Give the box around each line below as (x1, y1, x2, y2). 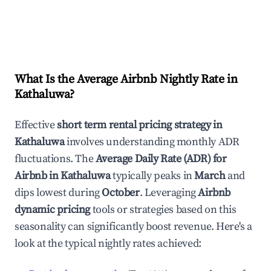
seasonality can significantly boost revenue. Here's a (15, 220, 252, 233)
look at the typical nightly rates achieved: (15, 237, 201, 250)
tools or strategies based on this (90, 203, 237, 217)
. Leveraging (139, 186, 196, 200)
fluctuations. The (15, 152, 96, 166)
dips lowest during (15, 186, 102, 200)
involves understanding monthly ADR (64, 135, 240, 149)
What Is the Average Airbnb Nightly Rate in (15, 72, 238, 87)
